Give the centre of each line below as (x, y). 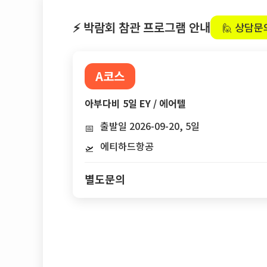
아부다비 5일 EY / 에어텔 (135, 103)
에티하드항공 (127, 146)
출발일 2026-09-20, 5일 (150, 126)
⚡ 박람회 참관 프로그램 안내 (142, 27)
